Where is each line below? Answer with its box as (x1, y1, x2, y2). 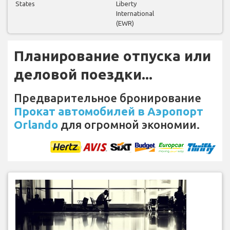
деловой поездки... (14, 66, 152, 83)
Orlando (14, 118, 58, 131)
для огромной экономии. (58, 118, 200, 131)
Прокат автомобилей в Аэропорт (14, 105, 203, 118)
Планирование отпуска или (14, 48, 211, 64)
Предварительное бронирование (14, 91, 201, 105)
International (116, 10, 154, 17)
